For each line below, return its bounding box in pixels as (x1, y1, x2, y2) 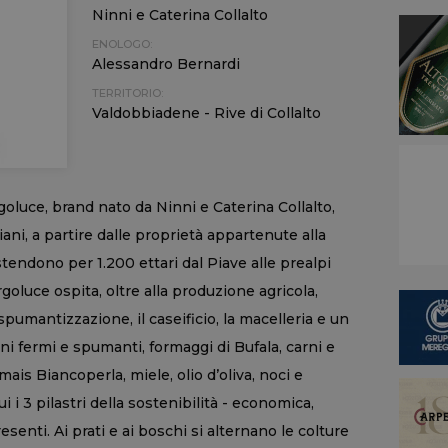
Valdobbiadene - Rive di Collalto (91, 104, 321, 122)
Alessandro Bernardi (91, 55, 240, 73)
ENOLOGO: (91, 37, 152, 51)
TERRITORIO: (91, 86, 163, 100)
